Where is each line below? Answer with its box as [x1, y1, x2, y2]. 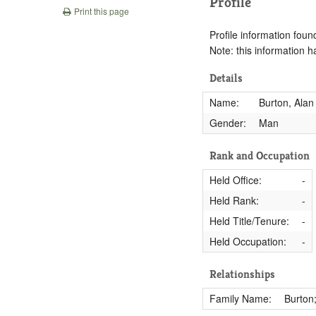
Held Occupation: [209, 233, 286, 248]
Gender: [209, 115, 246, 130]
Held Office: [209, 172, 262, 187]
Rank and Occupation [209, 147, 310, 163]
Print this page [72, 4, 129, 17]
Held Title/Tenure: [209, 213, 289, 228]
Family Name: [209, 291, 272, 305]
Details [209, 70, 243, 85]
